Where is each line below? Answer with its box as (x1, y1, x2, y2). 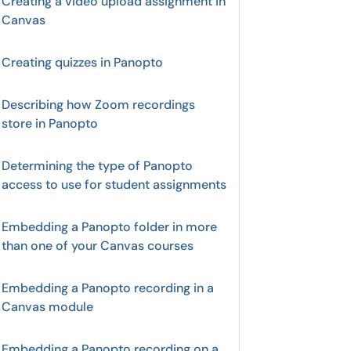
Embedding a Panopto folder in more (2, 219, 217, 235)
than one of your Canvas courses (2, 237, 194, 254)
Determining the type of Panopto (2, 157, 193, 174)
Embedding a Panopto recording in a (2, 280, 214, 296)
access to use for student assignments (2, 176, 226, 193)
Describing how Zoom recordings (2, 96, 195, 113)
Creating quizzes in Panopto (2, 54, 163, 71)
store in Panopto (2, 115, 98, 132)
